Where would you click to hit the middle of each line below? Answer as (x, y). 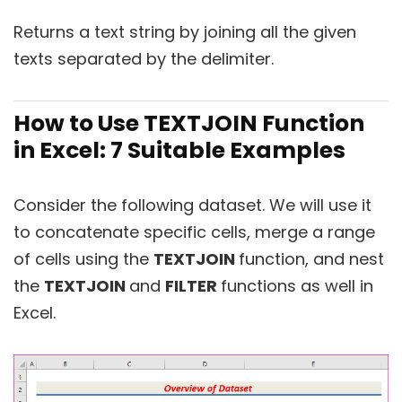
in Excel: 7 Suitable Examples (179, 150)
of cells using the (83, 259)
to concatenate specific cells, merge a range (194, 232)
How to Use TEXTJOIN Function (189, 123)
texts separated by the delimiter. (144, 59)
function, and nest (311, 259)
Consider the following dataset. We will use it (192, 205)
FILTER (193, 286)
